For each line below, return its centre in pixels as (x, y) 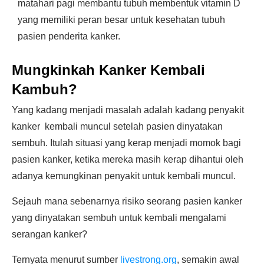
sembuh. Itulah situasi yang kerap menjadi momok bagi (126, 143)
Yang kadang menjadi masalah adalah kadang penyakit (128, 110)
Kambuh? (44, 89)
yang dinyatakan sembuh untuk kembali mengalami (119, 218)
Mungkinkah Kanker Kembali (108, 70)
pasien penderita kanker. (69, 36)
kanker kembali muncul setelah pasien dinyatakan (117, 126)
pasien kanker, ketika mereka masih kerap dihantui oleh (128, 159)
